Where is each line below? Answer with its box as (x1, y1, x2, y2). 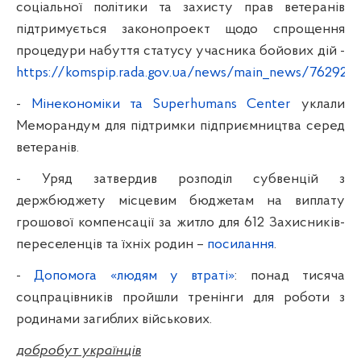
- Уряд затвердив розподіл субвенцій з (16, 171, 345, 187)
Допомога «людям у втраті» (34, 268, 235, 284)
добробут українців (16, 342, 141, 359)
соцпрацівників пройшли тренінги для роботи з (16, 289, 345, 305)
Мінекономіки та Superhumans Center (31, 96, 292, 112)
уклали (291, 96, 346, 112)
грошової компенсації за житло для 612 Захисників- (16, 214, 345, 230)
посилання (207, 236, 274, 252)
